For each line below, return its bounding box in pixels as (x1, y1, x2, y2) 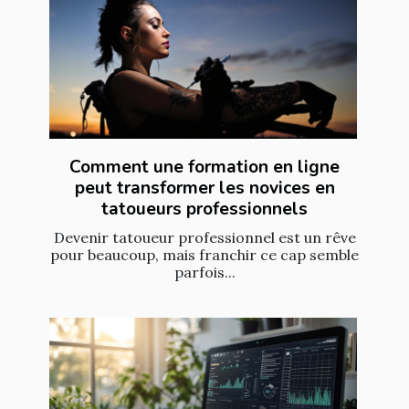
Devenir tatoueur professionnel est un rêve (53, 228, 356, 247)
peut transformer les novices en (74, 176, 335, 201)
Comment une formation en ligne (69, 155, 340, 180)
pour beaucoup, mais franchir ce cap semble (50, 246, 359, 265)
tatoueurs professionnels (101, 197, 308, 222)
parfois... (173, 263, 236, 282)
